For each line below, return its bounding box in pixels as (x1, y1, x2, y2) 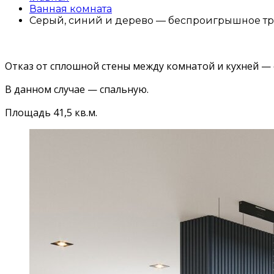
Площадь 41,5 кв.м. (5, 105, 97, 119)
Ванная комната (29, 2, 112, 15)
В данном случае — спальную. (5, 82, 149, 96)
